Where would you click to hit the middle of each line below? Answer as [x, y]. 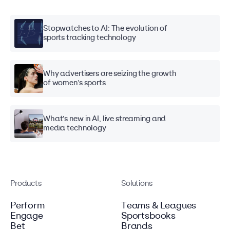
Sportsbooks [149, 216]
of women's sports [74, 83]
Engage [27, 216]
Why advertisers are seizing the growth [110, 74]
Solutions [137, 184]
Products [26, 184]
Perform [27, 206]
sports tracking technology [90, 38]
